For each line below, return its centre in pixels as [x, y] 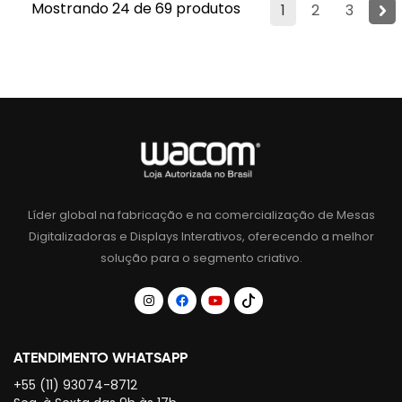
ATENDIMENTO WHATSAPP [100, 357]
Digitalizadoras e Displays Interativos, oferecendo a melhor [201, 236]
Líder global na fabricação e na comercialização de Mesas [201, 214]
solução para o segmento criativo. [201, 258]
